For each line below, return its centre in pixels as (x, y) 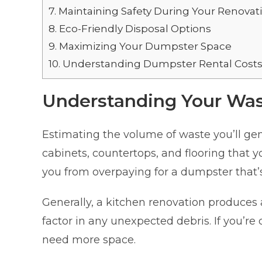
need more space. (89, 240)
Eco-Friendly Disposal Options (134, 29)
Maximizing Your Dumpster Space (144, 46)
